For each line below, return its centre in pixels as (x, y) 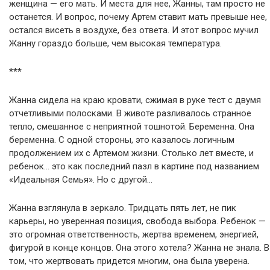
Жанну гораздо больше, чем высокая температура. (115, 43)
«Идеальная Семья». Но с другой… (81, 179)
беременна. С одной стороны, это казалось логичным (122, 140)
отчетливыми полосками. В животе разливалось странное (130, 113)
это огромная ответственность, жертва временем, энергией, (134, 234)
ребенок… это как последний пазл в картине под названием (134, 166)
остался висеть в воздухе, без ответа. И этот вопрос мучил (134, 30)
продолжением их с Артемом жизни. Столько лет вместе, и (131, 153)
